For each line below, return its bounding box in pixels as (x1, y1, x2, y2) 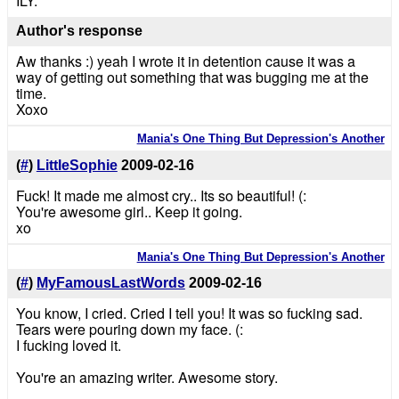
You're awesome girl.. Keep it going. (15, 200, 242, 222)
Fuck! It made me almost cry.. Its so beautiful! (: (15, 184, 306, 206)
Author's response (15, 23, 142, 39)
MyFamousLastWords (36, 275, 185, 291)
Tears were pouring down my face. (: (15, 319, 243, 340)
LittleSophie (36, 157, 118, 173)
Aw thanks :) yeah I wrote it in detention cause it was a (15, 50, 355, 71)
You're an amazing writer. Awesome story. (15, 367, 278, 388)
